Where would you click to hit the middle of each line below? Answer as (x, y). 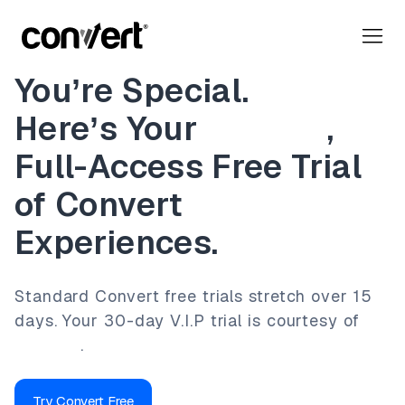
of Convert (99, 205)
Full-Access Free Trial (188, 167)
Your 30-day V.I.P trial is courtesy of (211, 320)
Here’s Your (110, 129)
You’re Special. (132, 91)
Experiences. (117, 243)
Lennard (48, 345)
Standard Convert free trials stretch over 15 (193, 296)
